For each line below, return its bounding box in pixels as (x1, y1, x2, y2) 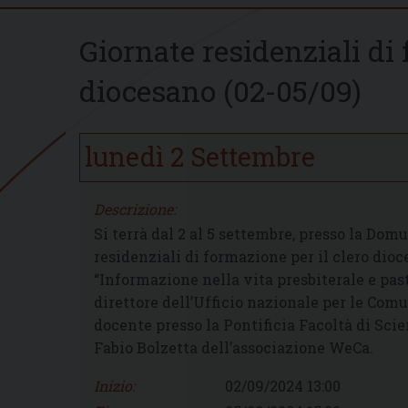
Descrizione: (94, 199, 176, 219)
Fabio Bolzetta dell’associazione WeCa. (94, 338, 373, 358)
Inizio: (94, 376, 135, 396)
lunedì (84, 139, 164, 175)
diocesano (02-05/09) (79, 70, 362, 110)
